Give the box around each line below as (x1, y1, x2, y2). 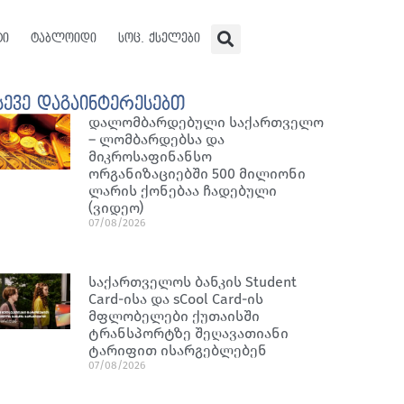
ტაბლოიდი (30, 32, 96, 45)
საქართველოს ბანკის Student (88, 273, 298, 290)
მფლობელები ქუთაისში (88, 308, 261, 325)
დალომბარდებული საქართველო (88, 114, 325, 131)
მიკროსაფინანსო (88, 148, 213, 165)
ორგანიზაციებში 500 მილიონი (88, 165, 307, 182)
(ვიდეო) (88, 199, 144, 216)
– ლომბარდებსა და (88, 131, 225, 148)
